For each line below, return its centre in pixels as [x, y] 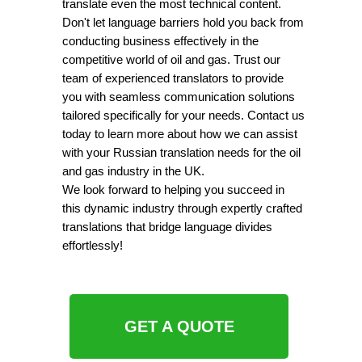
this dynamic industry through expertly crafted [182, 208]
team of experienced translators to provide [173, 78]
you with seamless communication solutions [179, 97]
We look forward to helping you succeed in [173, 189]
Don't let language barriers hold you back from [183, 22]
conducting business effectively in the [160, 41]
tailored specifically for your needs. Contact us [183, 115]
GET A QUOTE [179, 326]
